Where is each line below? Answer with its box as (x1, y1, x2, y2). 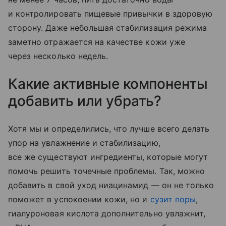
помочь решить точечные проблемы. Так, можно (8, 165, 205, 176)
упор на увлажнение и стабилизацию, (8, 137, 160, 148)
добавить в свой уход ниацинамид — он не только (8, 180, 214, 190)
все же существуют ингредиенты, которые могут (8, 151, 208, 162)
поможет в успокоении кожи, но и (8, 194, 150, 204)
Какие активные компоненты (8, 75, 208, 92)
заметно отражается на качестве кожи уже (8, 36, 185, 47)
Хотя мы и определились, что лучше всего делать (8, 123, 210, 134)
